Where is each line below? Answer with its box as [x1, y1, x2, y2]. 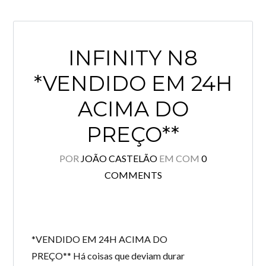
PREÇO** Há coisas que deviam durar [31, 250, 185, 261]
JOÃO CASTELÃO [81, 153, 157, 164]
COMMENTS [104, 169, 162, 180]
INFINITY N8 [68, 45, 198, 71]
